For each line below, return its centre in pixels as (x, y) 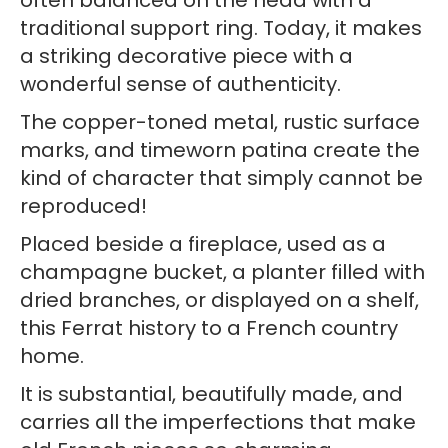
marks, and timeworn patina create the (220, 150)
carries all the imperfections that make (218, 422)
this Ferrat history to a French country (209, 328)
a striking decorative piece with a (186, 56)
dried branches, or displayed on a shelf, (219, 300)
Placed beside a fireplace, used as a (203, 244)
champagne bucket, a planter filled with (222, 272)
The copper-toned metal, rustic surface (220, 122)
